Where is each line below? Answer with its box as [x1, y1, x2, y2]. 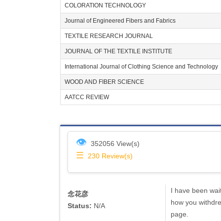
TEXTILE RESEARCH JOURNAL [65, 33, 153, 39]
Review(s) [102, 152, 133, 160]
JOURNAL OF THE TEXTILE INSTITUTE [65, 48, 172, 55]
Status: [68, 202, 92, 210]
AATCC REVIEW [65, 94, 109, 101]
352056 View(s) [91, 140, 140, 147]
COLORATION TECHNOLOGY [65, 2, 146, 9]
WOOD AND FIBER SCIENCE [65, 78, 144, 85]
